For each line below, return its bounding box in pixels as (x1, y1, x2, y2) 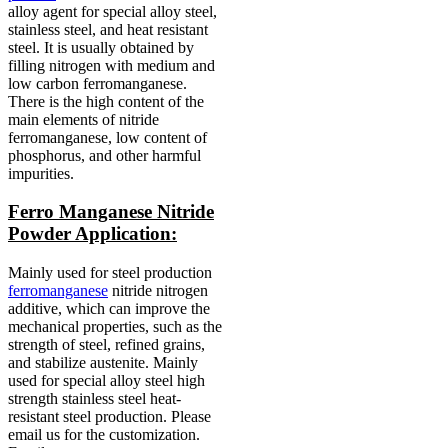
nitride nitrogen (108, 282, 208, 300)
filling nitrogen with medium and (8, 56, 215, 74)
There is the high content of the (8, 92, 204, 110)
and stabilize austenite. (8, 354, 153, 372)
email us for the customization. (8, 426, 200, 444)
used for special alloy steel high (8, 372, 205, 390)
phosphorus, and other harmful (8, 146, 201, 164)
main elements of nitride (8, 110, 159, 128)
